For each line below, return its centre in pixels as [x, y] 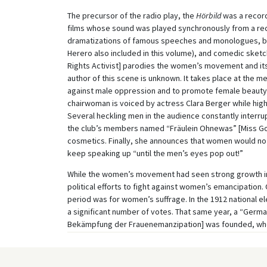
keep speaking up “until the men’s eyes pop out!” [155, 153]
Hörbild [208, 15]
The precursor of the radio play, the [131, 15]
